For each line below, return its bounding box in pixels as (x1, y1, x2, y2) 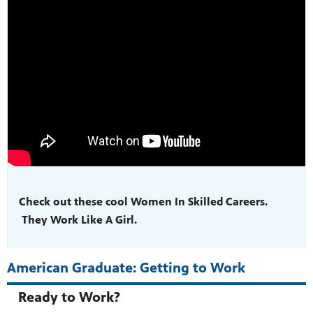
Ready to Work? (18, 289, 120, 305)
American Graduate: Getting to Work (7, 260, 245, 277)
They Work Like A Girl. (19, 212, 140, 226)
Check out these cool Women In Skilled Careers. (19, 194, 284, 208)
